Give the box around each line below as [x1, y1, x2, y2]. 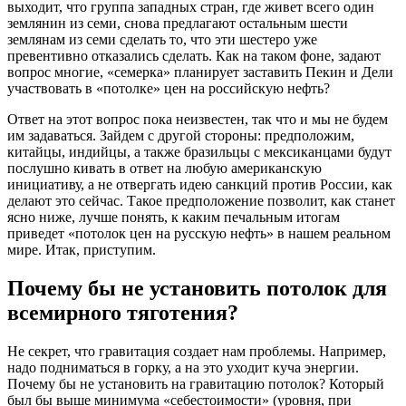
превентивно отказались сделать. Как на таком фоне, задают [7, 48, 381, 64]
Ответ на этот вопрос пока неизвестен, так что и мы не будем [7, 111, 388, 128]
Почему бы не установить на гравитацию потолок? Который [7, 376, 384, 392]
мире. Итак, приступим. [7, 242, 156, 258]
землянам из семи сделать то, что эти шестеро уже [7, 32, 317, 48]
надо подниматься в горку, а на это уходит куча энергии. [7, 360, 359, 376]
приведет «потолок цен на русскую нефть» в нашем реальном [7, 226, 391, 242]
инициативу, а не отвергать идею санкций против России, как [7, 177, 392, 193]
